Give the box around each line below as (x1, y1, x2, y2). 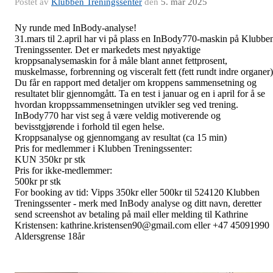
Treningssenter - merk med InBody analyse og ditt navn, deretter (15, 198, 261, 208)
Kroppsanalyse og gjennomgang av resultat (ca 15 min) (15, 132, 227, 143)
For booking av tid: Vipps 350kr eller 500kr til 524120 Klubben (15, 187, 260, 197)
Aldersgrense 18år (15, 231, 85, 241)
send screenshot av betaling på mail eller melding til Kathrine (15, 209, 248, 219)
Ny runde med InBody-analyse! (15, 23, 136, 33)
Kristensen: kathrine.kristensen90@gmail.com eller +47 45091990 (15, 220, 269, 230)
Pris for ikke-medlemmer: (15, 165, 112, 175)
